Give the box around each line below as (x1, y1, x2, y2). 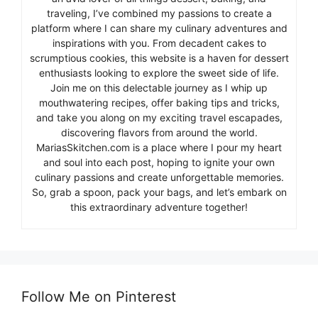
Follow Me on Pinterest (21, 287, 176, 305)
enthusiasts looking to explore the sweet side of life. (39, 66, 279, 79)
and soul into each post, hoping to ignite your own (43, 155, 275, 168)
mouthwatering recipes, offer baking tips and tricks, (38, 96, 280, 109)
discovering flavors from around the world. (60, 126, 258, 138)
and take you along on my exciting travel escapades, (35, 111, 283, 124)
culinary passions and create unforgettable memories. (34, 170, 284, 183)
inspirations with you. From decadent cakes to (52, 36, 266, 49)
